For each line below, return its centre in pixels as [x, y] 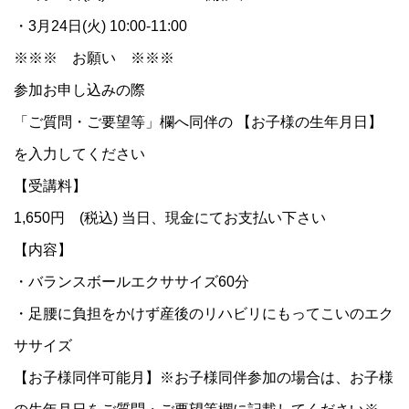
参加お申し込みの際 [80, 90]
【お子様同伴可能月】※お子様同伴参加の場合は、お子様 [204, 378]
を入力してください [80, 154]
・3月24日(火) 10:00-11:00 [101, 26]
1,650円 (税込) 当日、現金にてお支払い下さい [170, 218]
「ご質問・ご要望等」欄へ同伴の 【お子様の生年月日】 [199, 122]
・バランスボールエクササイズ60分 [132, 282]
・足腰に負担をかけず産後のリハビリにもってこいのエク [204, 314]
